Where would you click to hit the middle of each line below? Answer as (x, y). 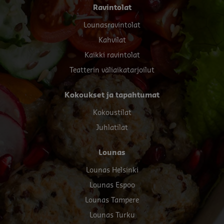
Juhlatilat (112, 128)
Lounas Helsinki (112, 170)
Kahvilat (112, 40)
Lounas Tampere (112, 200)
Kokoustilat (112, 113)
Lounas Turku (112, 215)
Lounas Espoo (112, 185)
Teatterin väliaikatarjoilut (112, 70)
